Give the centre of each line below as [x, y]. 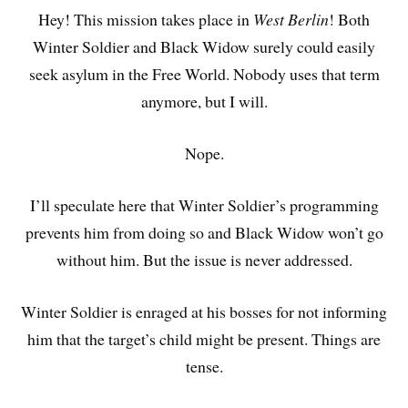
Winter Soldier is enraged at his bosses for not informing [204, 311]
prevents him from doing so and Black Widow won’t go [204, 232]
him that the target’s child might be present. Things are [204, 338]
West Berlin [291, 20]
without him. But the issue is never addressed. [204, 259]
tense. [204, 366]
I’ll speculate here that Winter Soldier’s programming [204, 204]
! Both [349, 20]
